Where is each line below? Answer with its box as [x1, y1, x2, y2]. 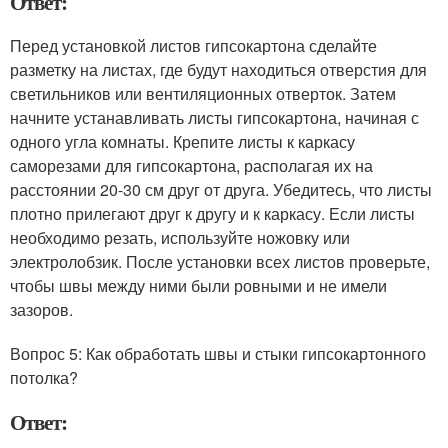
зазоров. [10, 298, 73, 321]
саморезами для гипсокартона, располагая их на [10, 154, 373, 177]
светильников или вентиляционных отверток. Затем [10, 82, 396, 105]
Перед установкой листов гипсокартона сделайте [10, 34, 377, 57]
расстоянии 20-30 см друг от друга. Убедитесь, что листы [10, 178, 432, 201]
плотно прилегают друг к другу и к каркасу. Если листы [10, 202, 415, 225]
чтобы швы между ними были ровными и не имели [10, 274, 387, 297]
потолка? [10, 366, 78, 389]
